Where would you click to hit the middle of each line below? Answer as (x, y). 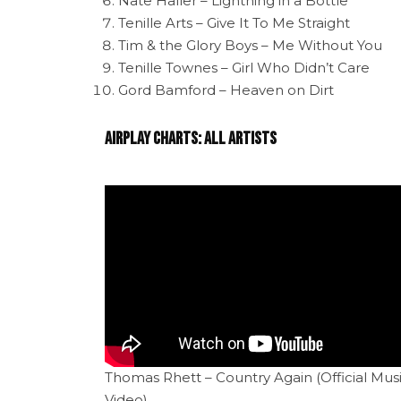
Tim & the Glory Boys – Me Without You (250, 45)
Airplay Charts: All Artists (191, 138)
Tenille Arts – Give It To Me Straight (234, 22)
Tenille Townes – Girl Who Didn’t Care (244, 67)
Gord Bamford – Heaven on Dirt (226, 90)
